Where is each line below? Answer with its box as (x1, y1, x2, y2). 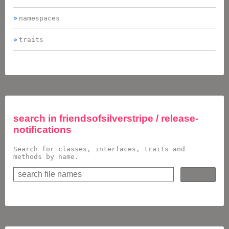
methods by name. (13, 153, 79, 161)
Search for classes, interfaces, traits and (13, 145, 185, 153)
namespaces (19, 14, 60, 22)
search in (13, 113, 59, 124)
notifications (13, 124, 72, 135)
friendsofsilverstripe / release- (59, 113, 198, 124)
